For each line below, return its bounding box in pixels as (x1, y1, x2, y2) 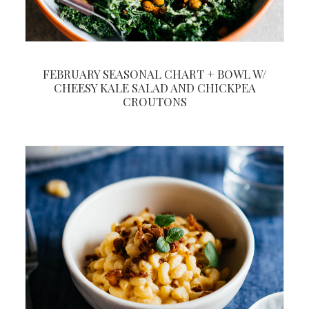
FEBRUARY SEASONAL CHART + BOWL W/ (43, 66, 266, 81)
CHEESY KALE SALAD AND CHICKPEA (53, 79, 256, 95)
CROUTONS (122, 93, 187, 109)
